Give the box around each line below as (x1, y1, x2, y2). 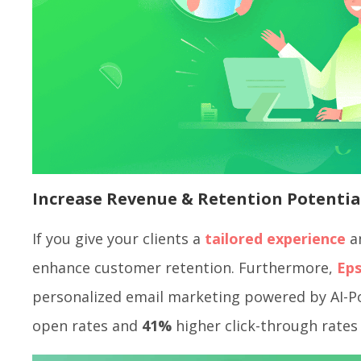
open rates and (32, 315, 142, 335)
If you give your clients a (32, 228, 205, 248)
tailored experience (205, 228, 346, 248)
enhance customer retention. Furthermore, (32, 257, 337, 277)
